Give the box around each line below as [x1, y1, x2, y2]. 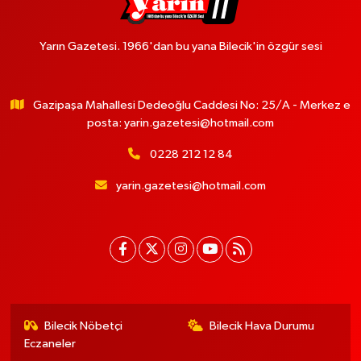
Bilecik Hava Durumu [210, 320, 314, 332]
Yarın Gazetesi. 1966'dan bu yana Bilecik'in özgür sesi [39, 40, 322, 52]
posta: [87, 117, 124, 129]
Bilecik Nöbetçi [44, 320, 123, 332]
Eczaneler [23, 338, 76, 350]
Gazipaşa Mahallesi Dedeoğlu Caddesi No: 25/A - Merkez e [33, 99, 351, 111]
